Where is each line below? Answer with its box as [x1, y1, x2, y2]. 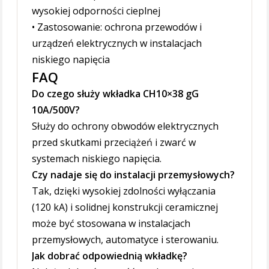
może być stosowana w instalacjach [32, 217, 191, 231]
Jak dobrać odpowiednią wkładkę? [32, 249, 188, 263]
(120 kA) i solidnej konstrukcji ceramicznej [32, 201, 219, 214]
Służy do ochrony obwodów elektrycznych [32, 119, 219, 133]
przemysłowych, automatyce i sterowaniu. [32, 233, 219, 247]
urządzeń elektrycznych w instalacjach [32, 37, 202, 50]
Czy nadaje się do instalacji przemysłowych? [32, 168, 235, 182]
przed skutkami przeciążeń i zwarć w [32, 136, 196, 150]
